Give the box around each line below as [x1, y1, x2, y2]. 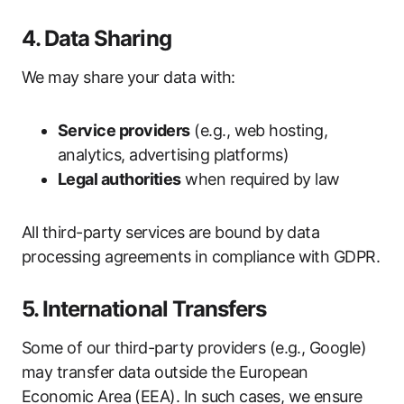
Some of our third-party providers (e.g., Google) [22, 338, 367, 357]
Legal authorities [58, 170, 181, 188]
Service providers [58, 121, 190, 140]
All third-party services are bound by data [22, 223, 320, 242]
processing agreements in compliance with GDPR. [22, 247, 381, 266]
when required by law [180, 170, 340, 188]
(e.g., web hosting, [189, 121, 328, 140]
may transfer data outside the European [22, 363, 308, 381]
